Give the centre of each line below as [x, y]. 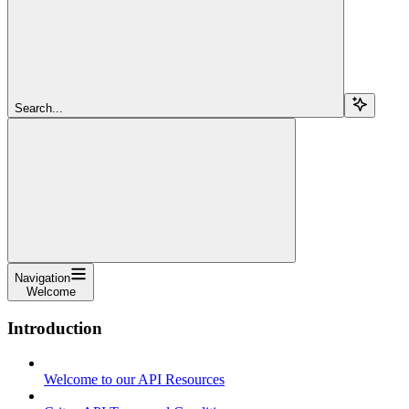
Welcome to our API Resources [134, 380]
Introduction [55, 328]
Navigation [42, 278]
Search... [39, 108]
